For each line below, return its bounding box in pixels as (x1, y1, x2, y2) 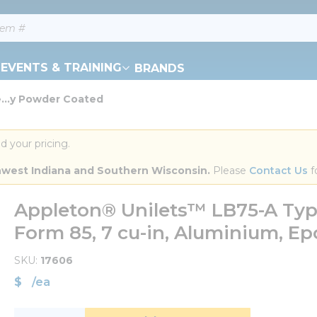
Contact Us (249, 164, 308, 177)
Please (210, 164, 249, 177)
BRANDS (134, 61, 185, 75)
